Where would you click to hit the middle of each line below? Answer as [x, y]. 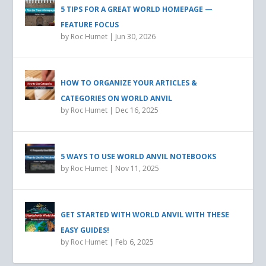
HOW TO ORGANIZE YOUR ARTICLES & [129, 83]
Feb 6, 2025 [135, 242]
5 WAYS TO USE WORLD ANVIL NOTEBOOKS [139, 156]
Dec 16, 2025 [137, 110]
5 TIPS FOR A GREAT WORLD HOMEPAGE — [137, 9]
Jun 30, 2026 [136, 36]
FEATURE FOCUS [90, 24]
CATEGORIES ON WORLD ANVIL [117, 98]
